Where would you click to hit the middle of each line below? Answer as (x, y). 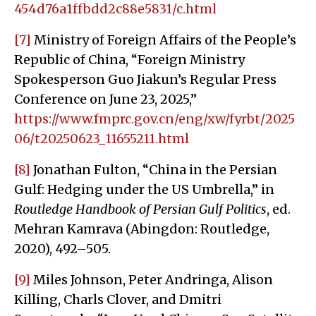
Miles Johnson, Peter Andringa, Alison (152, 279)
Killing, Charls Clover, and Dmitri (118, 299)
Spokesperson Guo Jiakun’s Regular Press (145, 79)
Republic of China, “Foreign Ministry (129, 59)
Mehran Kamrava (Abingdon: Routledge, (142, 229)
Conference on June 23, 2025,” (105, 99)
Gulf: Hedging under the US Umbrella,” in (144, 189)
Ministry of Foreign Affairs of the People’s (164, 39)
